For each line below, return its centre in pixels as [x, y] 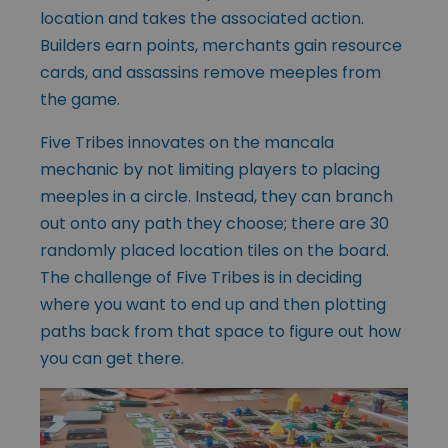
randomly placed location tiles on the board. [214, 251]
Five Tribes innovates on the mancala [187, 143]
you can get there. [112, 359]
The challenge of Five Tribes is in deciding [201, 278]
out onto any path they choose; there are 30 [214, 224]
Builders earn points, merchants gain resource [221, 46]
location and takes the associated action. [202, 19]
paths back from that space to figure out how [220, 332]
